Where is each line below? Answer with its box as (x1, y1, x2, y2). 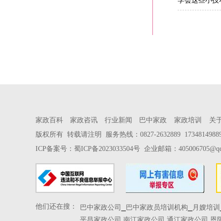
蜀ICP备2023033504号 (74, 145, 140, 153)
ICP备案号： (36, 145, 74, 153)
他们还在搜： (36, 203, 77, 211)
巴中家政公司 (80, 204, 121, 212)
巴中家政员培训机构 (126, 204, 188, 212)
